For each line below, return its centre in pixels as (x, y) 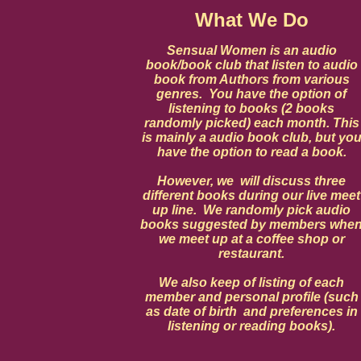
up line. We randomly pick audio (251, 210)
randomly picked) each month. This (251, 123)
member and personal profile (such (251, 297)
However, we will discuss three (251, 181)
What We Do (251, 20)
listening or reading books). (251, 326)
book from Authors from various (251, 79)
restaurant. (251, 253)
